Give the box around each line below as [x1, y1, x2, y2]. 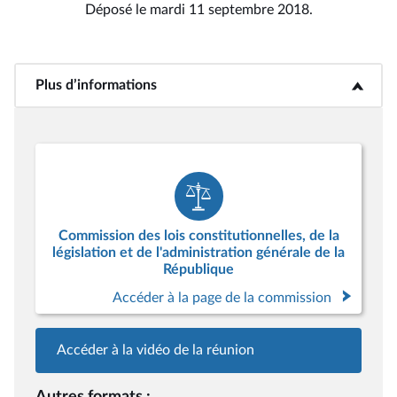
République [163, 262, 234, 276]
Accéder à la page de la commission [113, 291, 331, 305]
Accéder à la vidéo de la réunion [57, 343, 254, 357]
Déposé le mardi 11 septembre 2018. [84, 3, 313, 17]
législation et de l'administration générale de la [52, 245, 345, 260]
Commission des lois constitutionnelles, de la [58, 229, 339, 243]
